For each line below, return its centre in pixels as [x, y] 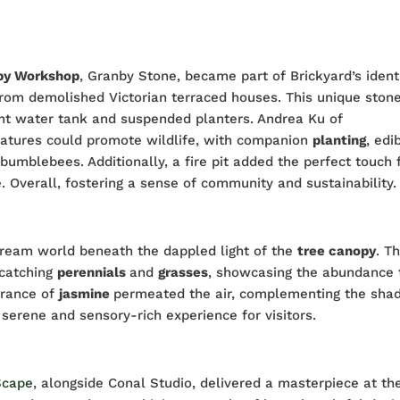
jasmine [87, 294]
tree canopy [337, 251]
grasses [183, 273]
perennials [94, 273]
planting [340, 141]
